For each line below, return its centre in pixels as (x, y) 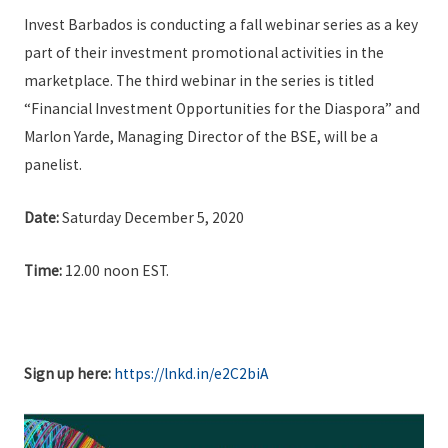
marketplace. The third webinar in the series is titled (198, 81)
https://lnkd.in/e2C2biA (190, 373)
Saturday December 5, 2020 (151, 218)
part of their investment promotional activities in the (203, 53)
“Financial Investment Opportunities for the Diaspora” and (221, 109)
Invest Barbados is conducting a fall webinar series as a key (220, 25)
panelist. (52, 165)
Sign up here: (67, 373)
